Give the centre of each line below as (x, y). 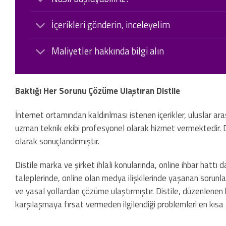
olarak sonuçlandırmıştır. (57, 141)
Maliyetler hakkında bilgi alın (108, 51)
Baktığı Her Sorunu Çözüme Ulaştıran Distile (98, 91)
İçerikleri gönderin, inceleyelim (111, 24)
